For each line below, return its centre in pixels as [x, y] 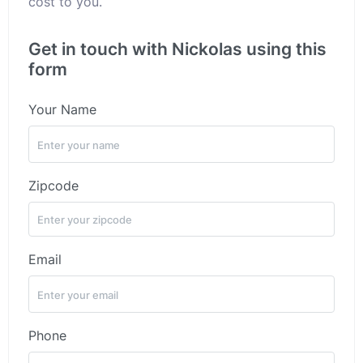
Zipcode [53, 186]
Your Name [62, 109]
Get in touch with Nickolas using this [177, 49]
